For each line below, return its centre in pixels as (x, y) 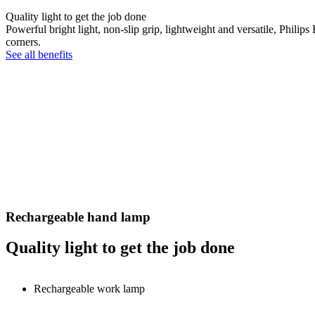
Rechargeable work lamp (89, 289)
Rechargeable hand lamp (78, 217)
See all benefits (39, 54)
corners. (23, 41)
